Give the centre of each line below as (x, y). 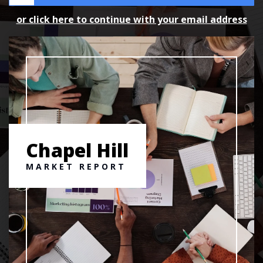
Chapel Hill (77, 150)
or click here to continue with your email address (131, 19)
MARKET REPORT (76, 167)
